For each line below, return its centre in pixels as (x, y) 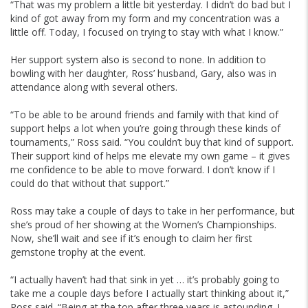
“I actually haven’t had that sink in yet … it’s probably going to (145, 280)
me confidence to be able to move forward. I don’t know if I (143, 170)
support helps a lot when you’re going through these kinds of (145, 129)
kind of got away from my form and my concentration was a (145, 19)
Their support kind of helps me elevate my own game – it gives (150, 156)
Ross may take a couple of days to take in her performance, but (153, 211)
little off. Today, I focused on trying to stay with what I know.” (147, 32)
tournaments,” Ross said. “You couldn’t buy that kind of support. (152, 142)
